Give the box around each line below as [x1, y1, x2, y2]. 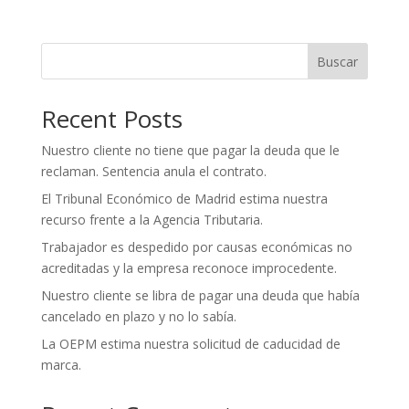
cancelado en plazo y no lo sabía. [40, 308, 236, 326]
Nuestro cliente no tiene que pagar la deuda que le [40, 142, 340, 160]
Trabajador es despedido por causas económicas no [40, 238, 352, 257]
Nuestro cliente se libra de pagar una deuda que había [40, 287, 360, 305]
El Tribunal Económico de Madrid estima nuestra [40, 190, 328, 208]
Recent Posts [40, 102, 183, 136]
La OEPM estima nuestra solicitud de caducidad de [40, 335, 341, 353]
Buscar [317, 52, 359, 70]
